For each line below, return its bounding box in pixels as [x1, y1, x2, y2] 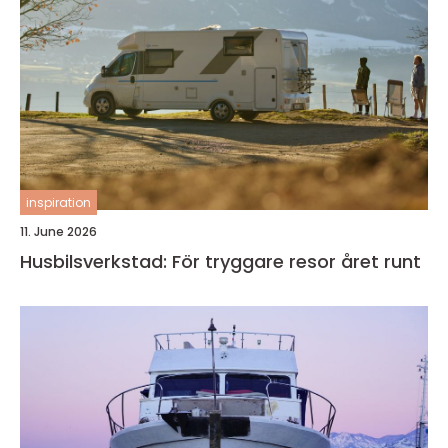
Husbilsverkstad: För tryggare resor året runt [20, 248, 421, 274]
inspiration [26, 193, 91, 211]
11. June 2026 [20, 222, 97, 240]
